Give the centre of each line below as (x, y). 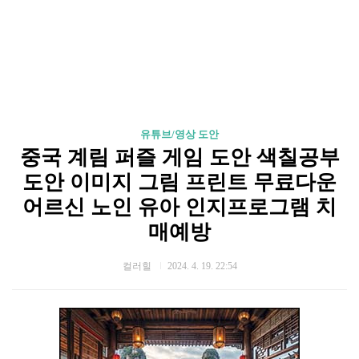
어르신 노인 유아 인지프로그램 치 (179, 207)
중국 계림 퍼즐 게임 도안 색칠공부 (179, 157)
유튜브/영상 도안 (179, 134)
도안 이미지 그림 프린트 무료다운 (179, 182)
